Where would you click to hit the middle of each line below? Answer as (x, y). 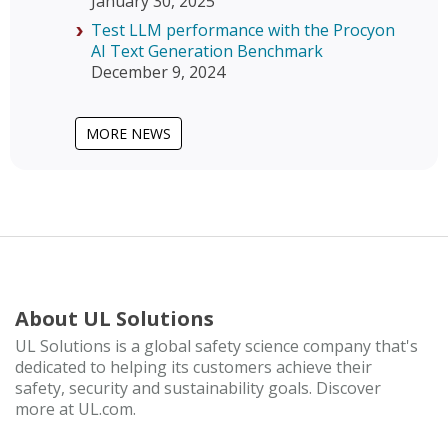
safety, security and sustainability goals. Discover (198, 387)
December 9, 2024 (158, 71)
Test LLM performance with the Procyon (243, 29)
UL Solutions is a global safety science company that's (216, 345)
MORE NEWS (128, 133)
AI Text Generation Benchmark (207, 50)
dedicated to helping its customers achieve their (193, 366)
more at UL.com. (75, 408)
